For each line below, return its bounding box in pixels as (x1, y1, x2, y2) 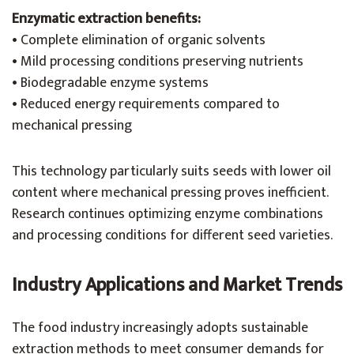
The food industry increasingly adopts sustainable (12, 316, 308, 340)
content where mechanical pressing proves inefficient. (12, 181, 328, 205)
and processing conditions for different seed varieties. (12, 224, 333, 247)
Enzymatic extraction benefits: (12, 7, 201, 31)
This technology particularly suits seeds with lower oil (12, 160, 331, 183)
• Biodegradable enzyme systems (12, 71, 209, 95)
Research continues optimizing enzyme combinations (12, 202, 323, 226)
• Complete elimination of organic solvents (12, 28, 265, 52)
